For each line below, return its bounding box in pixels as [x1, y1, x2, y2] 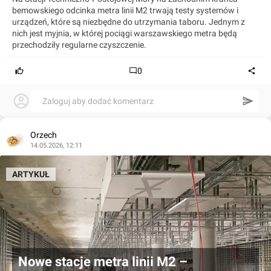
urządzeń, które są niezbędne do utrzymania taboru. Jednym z [12, 17, 245, 27]
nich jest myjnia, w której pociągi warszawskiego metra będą [12, 28, 237, 39]
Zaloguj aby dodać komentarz [42, 96, 154, 106]
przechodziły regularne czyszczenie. [12, 40, 146, 50]
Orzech [30, 130, 57, 140]
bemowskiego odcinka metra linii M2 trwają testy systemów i [12, 5, 238, 16]
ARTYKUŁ [12, 169, 50, 180]
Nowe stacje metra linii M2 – [18, 254, 188, 270]
